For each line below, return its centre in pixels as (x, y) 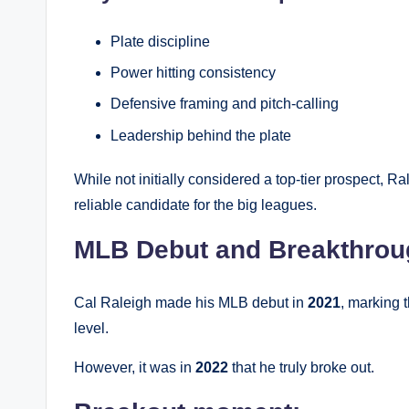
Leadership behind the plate (201, 135)
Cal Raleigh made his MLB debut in (191, 302)
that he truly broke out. (301, 367)
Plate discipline (160, 41)
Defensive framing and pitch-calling (225, 104)
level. (91, 328)
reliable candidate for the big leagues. (195, 204)
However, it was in (135, 367)
